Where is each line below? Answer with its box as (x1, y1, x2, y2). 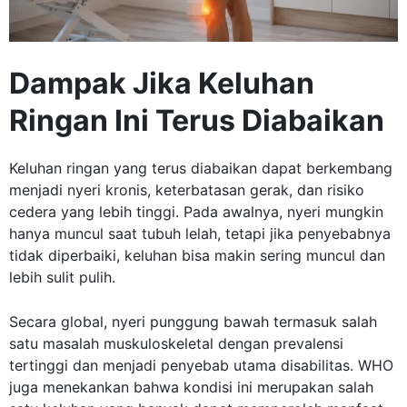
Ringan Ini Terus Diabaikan (9, 103, 384, 139)
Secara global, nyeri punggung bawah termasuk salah (9, 313, 377, 332)
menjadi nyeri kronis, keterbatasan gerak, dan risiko (9, 181, 364, 200)
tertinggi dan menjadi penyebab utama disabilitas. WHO (9, 356, 393, 375)
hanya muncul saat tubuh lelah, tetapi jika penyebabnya (9, 224, 391, 243)
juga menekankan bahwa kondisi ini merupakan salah (9, 378, 373, 397)
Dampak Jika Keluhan (9, 65, 314, 102)
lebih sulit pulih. (9, 268, 115, 287)
